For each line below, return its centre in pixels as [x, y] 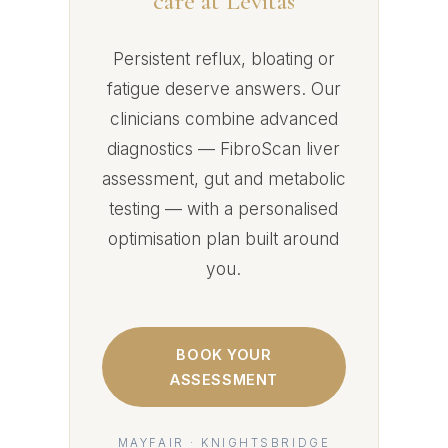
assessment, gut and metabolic [223, 178]
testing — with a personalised [224, 208]
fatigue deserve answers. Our [223, 88]
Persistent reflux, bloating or [223, 58]
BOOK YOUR [224, 354]
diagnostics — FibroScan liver [224, 148]
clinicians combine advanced [223, 118]
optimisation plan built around [224, 238]
